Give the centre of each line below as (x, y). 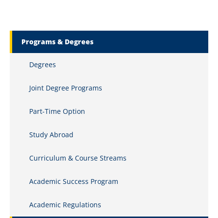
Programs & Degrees (57, 42)
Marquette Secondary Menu (56, 35)
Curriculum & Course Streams (78, 158)
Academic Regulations (65, 205)
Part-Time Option (57, 111)
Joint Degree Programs (66, 88)
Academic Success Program (74, 181)
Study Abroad (51, 135)
